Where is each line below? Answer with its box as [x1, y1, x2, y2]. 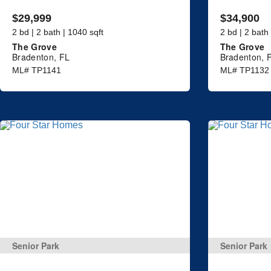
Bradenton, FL [12, 50, 70, 63]
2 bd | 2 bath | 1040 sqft [12, 27, 103, 37]
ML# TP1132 [220, 65, 269, 75]
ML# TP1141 [12, 65, 61, 75]
